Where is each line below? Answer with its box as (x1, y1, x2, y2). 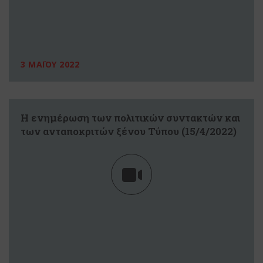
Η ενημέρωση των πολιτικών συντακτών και (21, 110, 240, 124)
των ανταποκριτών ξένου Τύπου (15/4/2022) (21, 124, 237, 138)
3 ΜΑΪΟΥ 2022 (21, 58, 79, 70)
